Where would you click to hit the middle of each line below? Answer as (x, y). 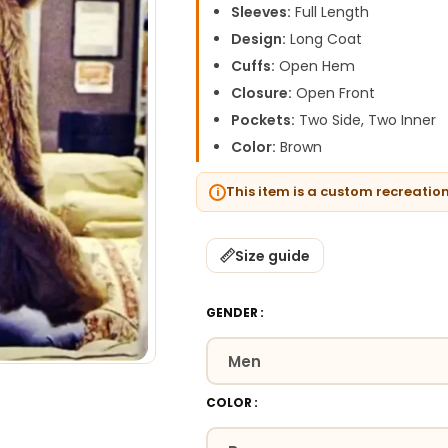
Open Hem (315, 66)
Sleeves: (261, 12)
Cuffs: (253, 66)
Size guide (273, 255)
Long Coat (324, 39)
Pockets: (263, 120)
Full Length (330, 12)
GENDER (232, 312)
